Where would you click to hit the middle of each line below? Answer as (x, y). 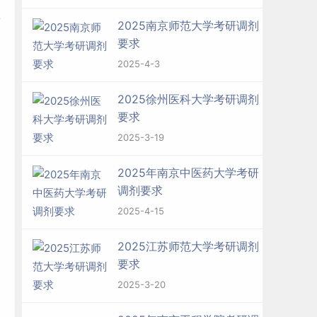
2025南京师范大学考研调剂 (188, 25)
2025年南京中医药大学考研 (188, 173)
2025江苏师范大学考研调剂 (188, 246)
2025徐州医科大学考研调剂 (188, 99)
